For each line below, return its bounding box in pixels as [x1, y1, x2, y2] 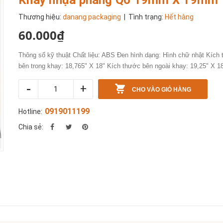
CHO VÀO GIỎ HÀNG [131, 86, 191, 93]
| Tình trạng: [122, 12, 165, 21]
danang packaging [63, 12, 121, 21]
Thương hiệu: [18, 12, 63, 21]
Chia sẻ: [18, 122, 44, 131]
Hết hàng [165, 12, 194, 21]
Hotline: [18, 107, 43, 115]
